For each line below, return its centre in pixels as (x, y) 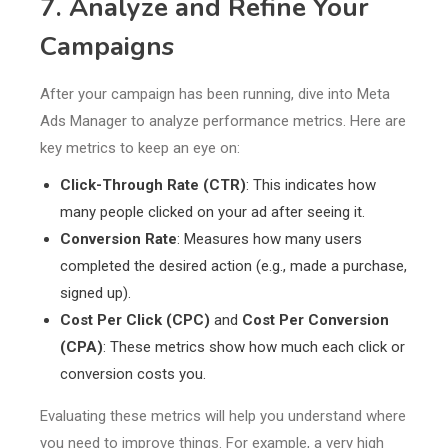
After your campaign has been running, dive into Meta (215, 94)
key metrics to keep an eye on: (140, 148)
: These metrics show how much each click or (254, 347)
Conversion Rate (118, 239)
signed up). (95, 293)
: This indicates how (311, 185)
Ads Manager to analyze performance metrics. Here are (223, 121)
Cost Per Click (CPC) (135, 320)
